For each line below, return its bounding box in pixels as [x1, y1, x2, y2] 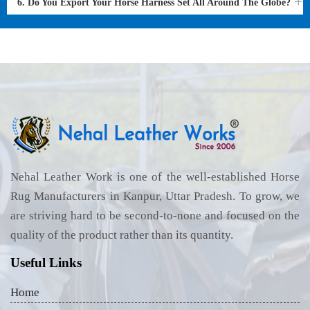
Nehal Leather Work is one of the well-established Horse [10, 170, 300, 183]
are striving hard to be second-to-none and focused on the [10, 209, 300, 222]
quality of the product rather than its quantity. [10, 228, 233, 241]
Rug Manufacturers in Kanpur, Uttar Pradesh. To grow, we [10, 190, 300, 203]
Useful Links [10, 255, 82, 270]
